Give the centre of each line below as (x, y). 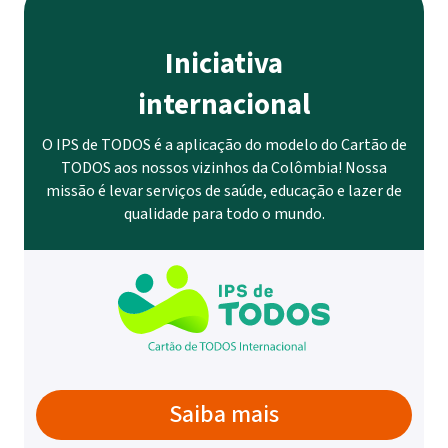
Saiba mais (224, 415)
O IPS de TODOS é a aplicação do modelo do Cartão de (224, 145)
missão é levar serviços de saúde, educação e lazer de (224, 191)
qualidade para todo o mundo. (224, 214)
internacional (224, 105)
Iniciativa (224, 64)
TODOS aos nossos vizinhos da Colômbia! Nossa (224, 168)
